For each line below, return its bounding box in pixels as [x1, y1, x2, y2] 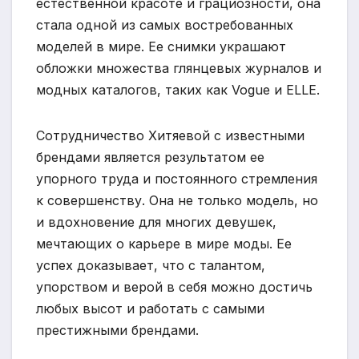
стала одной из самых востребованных [36, 17, 293, 34]
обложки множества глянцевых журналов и [36, 60, 321, 77]
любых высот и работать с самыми [36, 301, 264, 317]
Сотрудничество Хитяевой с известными [36, 127, 305, 144]
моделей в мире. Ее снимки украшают [36, 38, 286, 55]
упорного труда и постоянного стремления [36, 171, 317, 188]
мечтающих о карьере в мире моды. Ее [36, 236, 292, 252]
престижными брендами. [36, 322, 199, 339]
